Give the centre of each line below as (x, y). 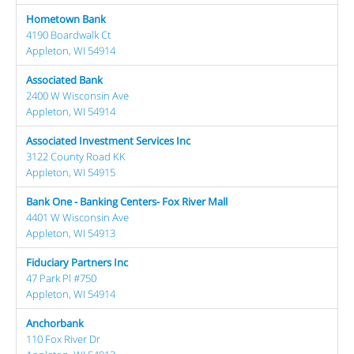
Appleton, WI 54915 (71, 172)
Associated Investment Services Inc (108, 141)
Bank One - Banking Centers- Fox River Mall (127, 201)
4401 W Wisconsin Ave (77, 217)
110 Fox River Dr (63, 339)
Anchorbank (55, 323)
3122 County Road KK (76, 156)
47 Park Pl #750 (61, 278)
